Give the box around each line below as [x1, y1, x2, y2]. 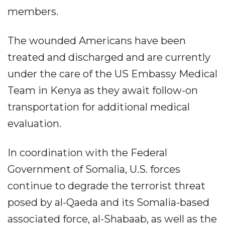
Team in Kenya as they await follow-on [8, 84, 198, 96]
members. [8, 6, 58, 18]
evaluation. [8, 118, 61, 130]
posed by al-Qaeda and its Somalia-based [8, 196, 209, 208]
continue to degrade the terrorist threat [8, 180, 205, 192]
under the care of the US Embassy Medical [8, 68, 217, 80]
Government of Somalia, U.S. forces [8, 163, 180, 175]
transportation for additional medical [8, 101, 190, 113]
